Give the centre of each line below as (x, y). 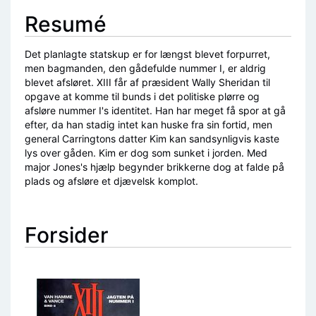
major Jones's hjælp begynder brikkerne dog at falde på (154, 167)
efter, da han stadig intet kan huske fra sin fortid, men (148, 124)
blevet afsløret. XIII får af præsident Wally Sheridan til (147, 82)
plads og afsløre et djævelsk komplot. (111, 181)
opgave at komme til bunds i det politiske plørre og (142, 96)
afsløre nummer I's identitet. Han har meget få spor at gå (155, 110)
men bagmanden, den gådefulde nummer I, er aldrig (145, 68)
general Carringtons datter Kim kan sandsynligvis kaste (152, 139)
